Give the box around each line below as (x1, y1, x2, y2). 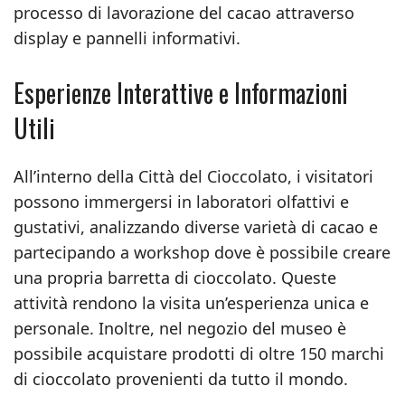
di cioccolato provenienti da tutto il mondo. (14, 368, 348, 390)
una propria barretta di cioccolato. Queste (14, 267, 336, 288)
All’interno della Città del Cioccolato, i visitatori (14, 165, 373, 187)
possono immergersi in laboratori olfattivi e (14, 191, 349, 212)
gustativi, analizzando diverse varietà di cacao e (14, 216, 378, 238)
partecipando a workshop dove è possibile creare (14, 241, 391, 263)
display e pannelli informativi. (14, 27, 240, 49)
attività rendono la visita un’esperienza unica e (14, 292, 369, 314)
